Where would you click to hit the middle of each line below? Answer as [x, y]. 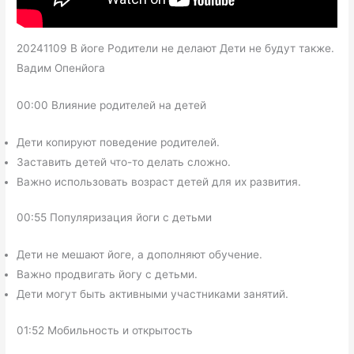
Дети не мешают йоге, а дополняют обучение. [140, 255]
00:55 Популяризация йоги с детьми [115, 218]
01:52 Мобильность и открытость [105, 330]
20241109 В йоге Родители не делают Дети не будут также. [176, 48]
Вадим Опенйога [61, 68]
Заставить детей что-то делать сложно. [124, 162]
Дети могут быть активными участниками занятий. [153, 294]
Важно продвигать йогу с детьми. [107, 275]
